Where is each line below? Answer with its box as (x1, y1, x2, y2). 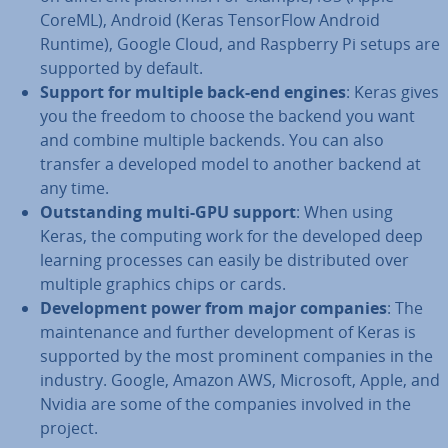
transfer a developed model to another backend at (40, 153, 421, 175)
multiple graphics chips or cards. (40, 273, 286, 295)
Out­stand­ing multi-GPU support (40, 201, 296, 223)
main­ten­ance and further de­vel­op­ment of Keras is (40, 321, 416, 343)
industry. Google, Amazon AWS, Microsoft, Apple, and (40, 369, 440, 391)
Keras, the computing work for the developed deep (40, 225, 423, 247)
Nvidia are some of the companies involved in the (40, 393, 411, 415)
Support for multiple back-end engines (40, 81, 346, 103)
